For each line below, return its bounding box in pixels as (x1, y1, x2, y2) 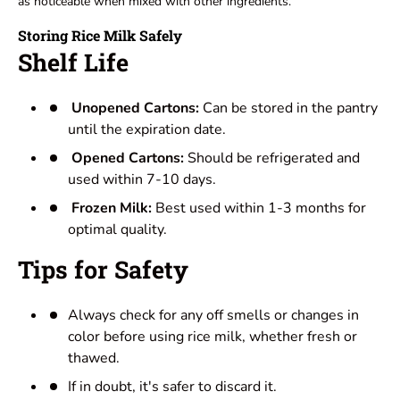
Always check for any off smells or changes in (68, 305, 359, 326)
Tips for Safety (18, 254, 188, 286)
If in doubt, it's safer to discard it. (68, 377, 277, 397)
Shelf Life (18, 46, 129, 79)
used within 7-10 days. (68, 170, 216, 190)
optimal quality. (68, 220, 167, 240)
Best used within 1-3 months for (152, 198, 366, 219)
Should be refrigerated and (184, 148, 360, 169)
